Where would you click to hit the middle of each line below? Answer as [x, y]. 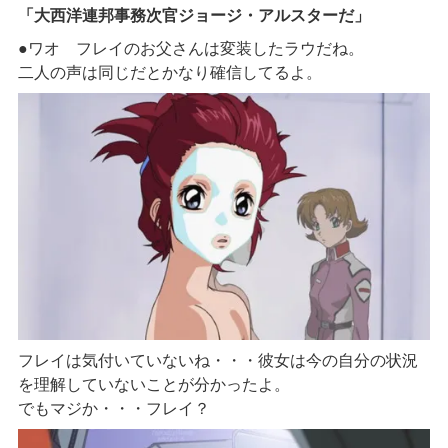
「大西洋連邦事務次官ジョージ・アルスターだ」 [193, 16]
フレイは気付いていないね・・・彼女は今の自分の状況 [217, 360]
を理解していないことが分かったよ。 [153, 384]
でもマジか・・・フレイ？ [113, 408]
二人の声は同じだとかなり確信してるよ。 [169, 72]
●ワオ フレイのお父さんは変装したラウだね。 [190, 48]
